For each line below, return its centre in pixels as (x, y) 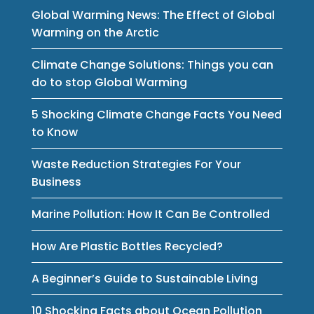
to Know (54, 132)
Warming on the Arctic (95, 32)
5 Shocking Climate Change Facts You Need (156, 114)
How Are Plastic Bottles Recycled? (127, 246)
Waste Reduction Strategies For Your (136, 164)
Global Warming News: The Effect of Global (153, 15)
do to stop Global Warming (109, 82)
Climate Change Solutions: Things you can (152, 64)
